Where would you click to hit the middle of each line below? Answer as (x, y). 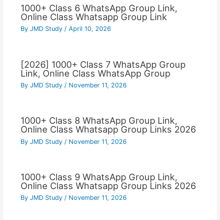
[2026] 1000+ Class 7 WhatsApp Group (103, 64)
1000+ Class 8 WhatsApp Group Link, (99, 121)
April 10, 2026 (90, 29)
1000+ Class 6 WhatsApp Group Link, (99, 8)
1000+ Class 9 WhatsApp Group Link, (99, 177)
